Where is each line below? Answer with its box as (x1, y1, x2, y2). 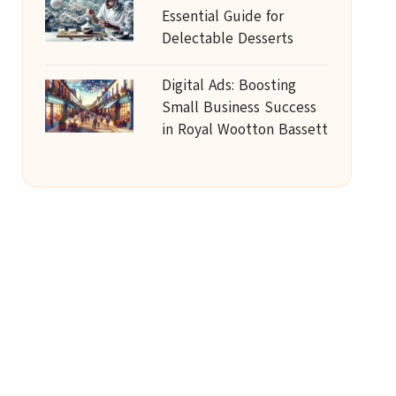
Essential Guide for (161, 6, 284, 27)
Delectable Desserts (161, 28, 293, 49)
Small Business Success (161, 97, 316, 118)
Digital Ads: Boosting (161, 75, 296, 95)
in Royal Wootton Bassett (161, 119, 328, 140)
